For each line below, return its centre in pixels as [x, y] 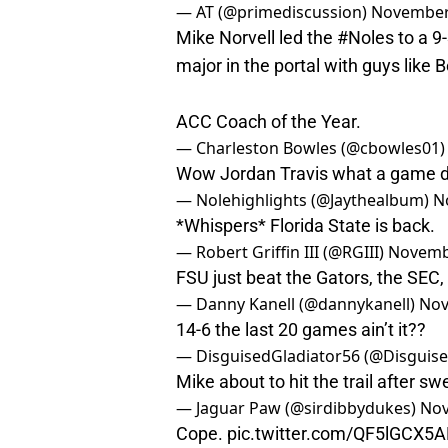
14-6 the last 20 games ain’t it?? [301, 330]
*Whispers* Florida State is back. [305, 226]
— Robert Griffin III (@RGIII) [282, 252]
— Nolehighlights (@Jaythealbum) [304, 200]
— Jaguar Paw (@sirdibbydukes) [298, 408]
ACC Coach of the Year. [268, 122]
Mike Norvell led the [256, 38]
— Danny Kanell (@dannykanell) [297, 304]
